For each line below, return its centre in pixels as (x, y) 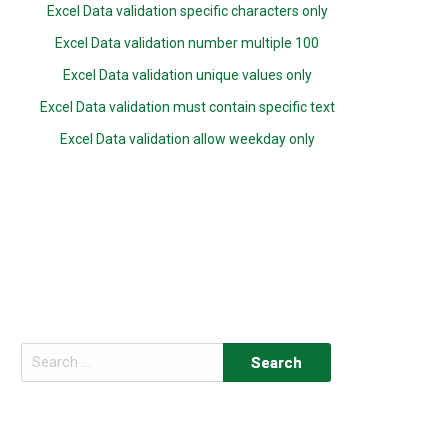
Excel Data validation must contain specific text (187, 107)
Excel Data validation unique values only (187, 75)
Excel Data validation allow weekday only (187, 139)
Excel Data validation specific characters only (187, 11)
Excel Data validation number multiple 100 (187, 43)
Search (43, 353)
